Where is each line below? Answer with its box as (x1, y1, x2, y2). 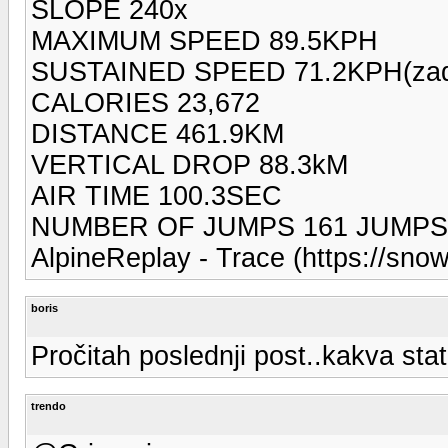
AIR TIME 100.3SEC (31, 180, 282, 211)
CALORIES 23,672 (31, 87, 260, 118)
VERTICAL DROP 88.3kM (31, 149, 348, 180)
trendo (31, 399, 66, 412)
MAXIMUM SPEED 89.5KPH (31, 25, 378, 56)
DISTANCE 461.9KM (31, 118, 284, 149)
